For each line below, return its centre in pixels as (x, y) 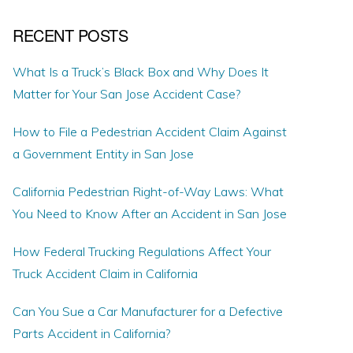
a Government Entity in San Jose (103, 154)
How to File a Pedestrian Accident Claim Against (150, 132)
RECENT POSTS (70, 35)
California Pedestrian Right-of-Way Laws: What (148, 191)
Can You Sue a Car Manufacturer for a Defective (148, 311)
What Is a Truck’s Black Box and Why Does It (141, 72)
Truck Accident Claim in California (105, 273)
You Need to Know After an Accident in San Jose (150, 214)
